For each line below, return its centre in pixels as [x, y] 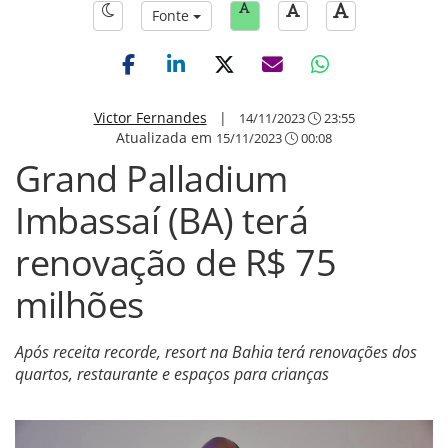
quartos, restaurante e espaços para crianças [172, 374]
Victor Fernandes [150, 117]
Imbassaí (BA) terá [161, 220]
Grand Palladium [151, 178]
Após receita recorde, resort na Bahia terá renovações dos [216, 352]
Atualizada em [166, 137]
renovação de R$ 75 [175, 262]
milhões [79, 304]
